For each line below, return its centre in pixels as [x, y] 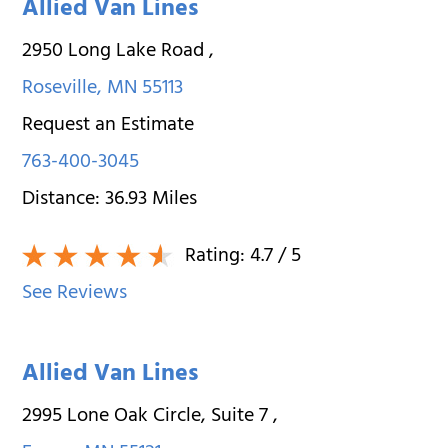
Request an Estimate [108, 126]
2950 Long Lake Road [116, 52]
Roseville [60, 89]
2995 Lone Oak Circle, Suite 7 [148, 417]
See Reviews [75, 294]
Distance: [64, 200]
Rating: [215, 257]
